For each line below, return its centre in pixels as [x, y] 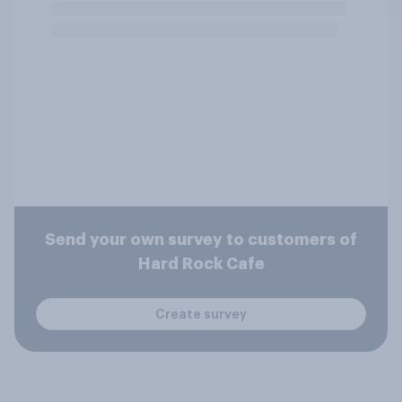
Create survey [201, 314]
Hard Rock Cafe [201, 264]
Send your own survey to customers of [201, 240]
